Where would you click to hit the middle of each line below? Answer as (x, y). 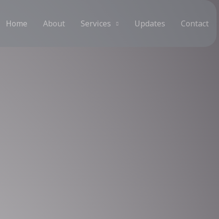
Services (96, 23)
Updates (150, 23)
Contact (195, 23)
